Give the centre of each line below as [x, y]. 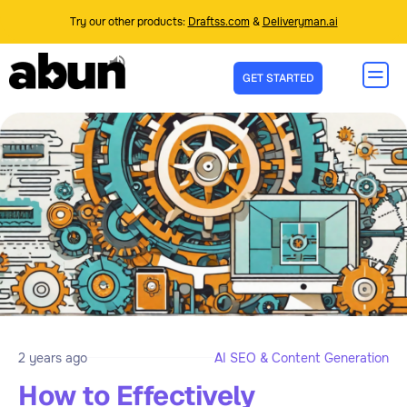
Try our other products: [129, 22]
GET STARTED [278, 78]
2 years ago [53, 357]
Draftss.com [218, 22]
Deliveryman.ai [300, 22]
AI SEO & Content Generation [302, 357]
